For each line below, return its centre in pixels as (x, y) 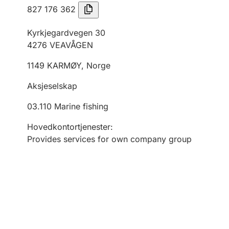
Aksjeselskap (52, 86)
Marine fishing (81, 106)
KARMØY (64, 65)
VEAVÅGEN (71, 45)
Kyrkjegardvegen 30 (66, 33)
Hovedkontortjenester (69, 127)
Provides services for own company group (109, 139)
